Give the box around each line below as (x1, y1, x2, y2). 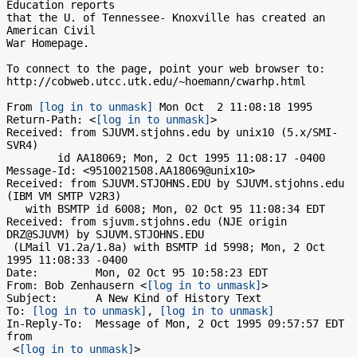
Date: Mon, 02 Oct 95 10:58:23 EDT (6, 266, 268, 279)
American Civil (6, 24, 96, 37)
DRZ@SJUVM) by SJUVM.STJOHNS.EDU (6, 228, 204, 241)
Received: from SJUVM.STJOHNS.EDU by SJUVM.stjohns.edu (6, 177, 344, 190)
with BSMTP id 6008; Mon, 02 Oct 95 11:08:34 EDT (6, 202, 25, 215)
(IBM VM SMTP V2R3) (6, 190, 121, 202)
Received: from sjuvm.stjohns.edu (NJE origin (6, 215, 287, 228)
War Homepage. (6, 37, 89, 49)
